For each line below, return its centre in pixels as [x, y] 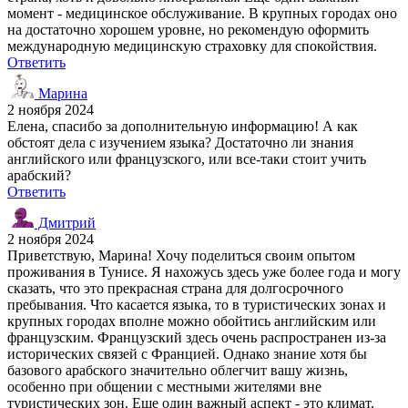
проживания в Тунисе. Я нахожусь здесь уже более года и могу [204, 271]
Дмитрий [65, 222]
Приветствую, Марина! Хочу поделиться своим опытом [181, 255]
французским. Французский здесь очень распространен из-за [197, 337]
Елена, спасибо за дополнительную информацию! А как [183, 126]
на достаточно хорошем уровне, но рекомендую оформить [188, 29]
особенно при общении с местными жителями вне [164, 386]
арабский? [39, 175]
